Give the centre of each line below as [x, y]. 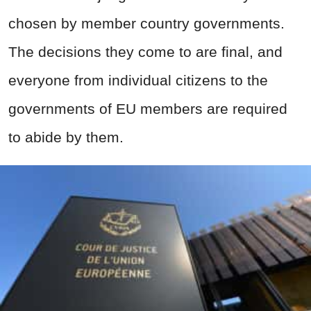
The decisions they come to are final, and [145, 52]
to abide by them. [66, 137]
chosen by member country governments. [146, 24]
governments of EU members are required [148, 109]
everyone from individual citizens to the [138, 81]
